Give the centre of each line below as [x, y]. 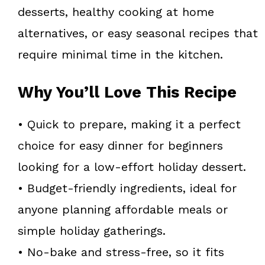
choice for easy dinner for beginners [120, 145]
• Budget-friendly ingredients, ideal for [127, 188]
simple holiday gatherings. [92, 230]
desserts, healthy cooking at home [116, 12]
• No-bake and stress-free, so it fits [121, 252]
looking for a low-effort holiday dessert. [132, 167]
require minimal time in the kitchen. [120, 54]
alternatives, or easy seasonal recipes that [138, 33]
